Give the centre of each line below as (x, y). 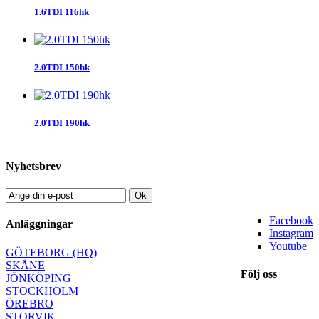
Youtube (288, 246)
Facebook (291, 221)
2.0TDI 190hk (62, 123)
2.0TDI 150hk (62, 67)
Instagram (291, 234)
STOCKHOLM (42, 291)
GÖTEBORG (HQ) (51, 252)
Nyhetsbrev (33, 166)
